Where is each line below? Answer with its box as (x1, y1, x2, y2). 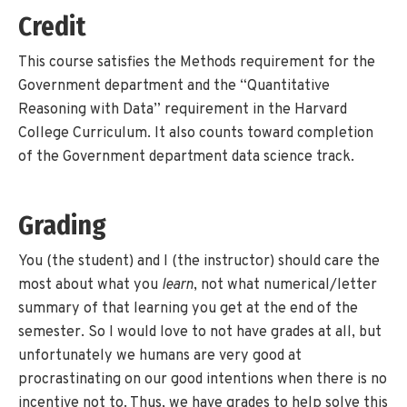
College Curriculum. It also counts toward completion (18, 124, 373, 144)
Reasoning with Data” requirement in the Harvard (18, 101, 347, 120)
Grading (18, 209, 106, 242)
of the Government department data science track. (18, 148, 354, 167)
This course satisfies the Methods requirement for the (18, 54, 375, 73)
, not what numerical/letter (194, 275, 377, 294)
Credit (18, 11, 85, 44)
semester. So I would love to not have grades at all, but (18, 323, 382, 342)
